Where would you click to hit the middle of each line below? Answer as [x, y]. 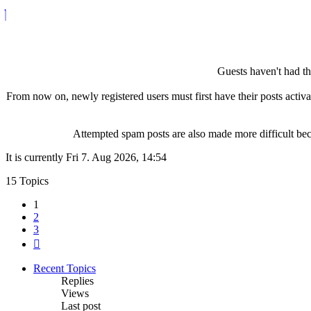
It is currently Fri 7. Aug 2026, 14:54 [86, 157]
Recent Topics [65, 268]
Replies [77, 280]
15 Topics [27, 180]
